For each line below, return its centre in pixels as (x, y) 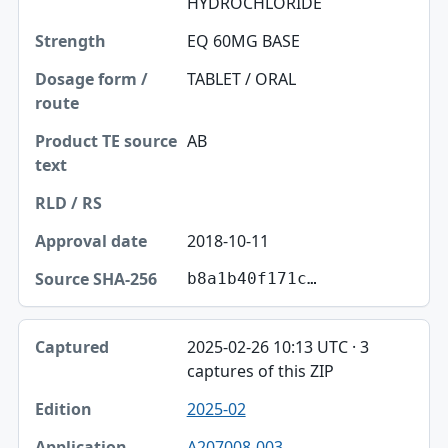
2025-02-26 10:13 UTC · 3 (277, 346)
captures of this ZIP (260, 370)
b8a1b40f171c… (251, 278)
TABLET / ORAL (241, 78)
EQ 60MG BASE (243, 40)
